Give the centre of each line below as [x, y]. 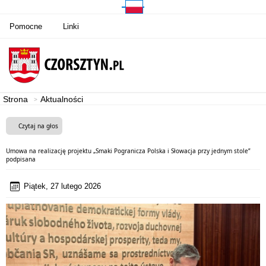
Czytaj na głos [38, 126]
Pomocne [26, 26]
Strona [15, 99]
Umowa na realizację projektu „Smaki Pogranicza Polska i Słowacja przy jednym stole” [128, 151]
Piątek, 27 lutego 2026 [62, 186]
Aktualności [62, 99]
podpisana [21, 159]
